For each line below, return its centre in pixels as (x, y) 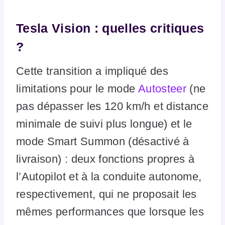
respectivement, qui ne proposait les (106, 194)
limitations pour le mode (77, 89)
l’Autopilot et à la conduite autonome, (109, 177)
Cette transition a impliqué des (92, 71)
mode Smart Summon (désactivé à (103, 142)
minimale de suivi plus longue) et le (104, 124)
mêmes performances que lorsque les (110, 212)
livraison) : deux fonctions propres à (105, 159)
